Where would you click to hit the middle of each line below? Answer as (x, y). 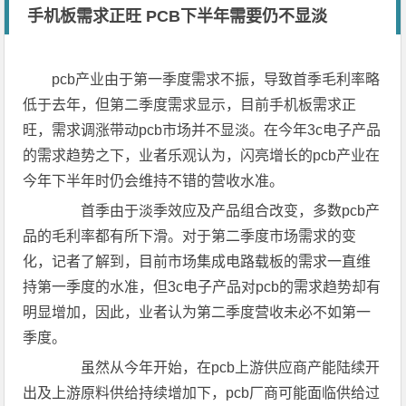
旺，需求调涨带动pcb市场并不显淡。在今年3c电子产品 (202, 130)
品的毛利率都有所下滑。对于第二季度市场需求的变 (190, 236)
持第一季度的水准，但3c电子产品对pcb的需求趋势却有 (202, 287)
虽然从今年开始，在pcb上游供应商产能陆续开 (216, 367)
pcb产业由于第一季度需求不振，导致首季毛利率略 (216, 79)
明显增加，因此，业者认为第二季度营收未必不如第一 (197, 312)
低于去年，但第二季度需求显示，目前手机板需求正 (190, 105)
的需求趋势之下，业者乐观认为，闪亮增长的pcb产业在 (202, 155)
